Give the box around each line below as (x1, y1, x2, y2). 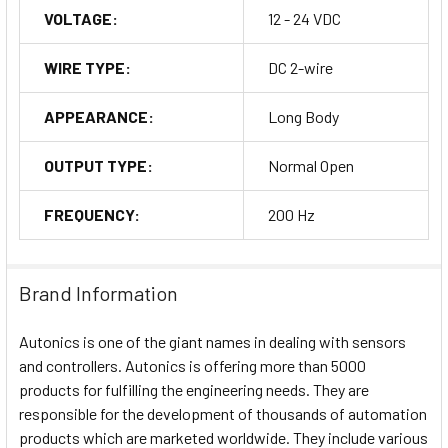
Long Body (268, 106, 339, 126)
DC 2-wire (268, 57, 333, 77)
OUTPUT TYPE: (44, 155, 153, 175)
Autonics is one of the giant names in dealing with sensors (19, 331, 406, 351)
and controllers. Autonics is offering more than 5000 (19, 355, 366, 375)
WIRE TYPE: (44, 57, 131, 77)
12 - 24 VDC (268, 8, 341, 28)
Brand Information (19, 280, 178, 305)
